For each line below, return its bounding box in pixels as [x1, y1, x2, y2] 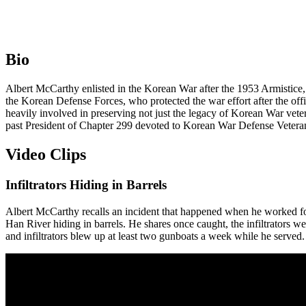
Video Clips [5, 145, 86, 164]
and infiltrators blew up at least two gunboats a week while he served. [5, 229, 305, 242]
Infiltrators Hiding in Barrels [5, 178, 167, 193]
